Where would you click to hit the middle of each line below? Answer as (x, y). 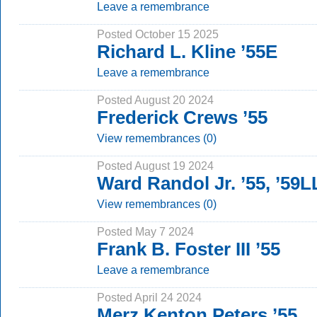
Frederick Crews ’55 (182, 117)
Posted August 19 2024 (155, 166)
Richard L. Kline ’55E (187, 52)
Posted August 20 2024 (155, 100)
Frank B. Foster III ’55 (189, 249)
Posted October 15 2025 (158, 34)
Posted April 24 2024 (149, 297)
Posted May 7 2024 (145, 231)
